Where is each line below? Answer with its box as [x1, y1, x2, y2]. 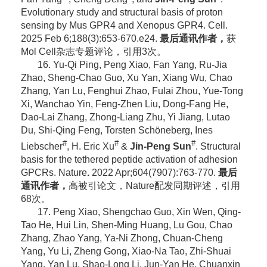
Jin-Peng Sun [129, 141, 191, 152]
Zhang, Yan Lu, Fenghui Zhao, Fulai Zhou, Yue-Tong [20, 85, 243, 96]
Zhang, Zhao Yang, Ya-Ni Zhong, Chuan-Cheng [20, 233, 223, 244]
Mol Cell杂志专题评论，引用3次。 [20, 46, 166, 57]
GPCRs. [20, 167, 56, 178]
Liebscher [20, 141, 63, 152]
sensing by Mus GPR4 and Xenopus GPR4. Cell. [20, 20, 228, 30]
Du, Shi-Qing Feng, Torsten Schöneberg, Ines [20, 125, 213, 135]
